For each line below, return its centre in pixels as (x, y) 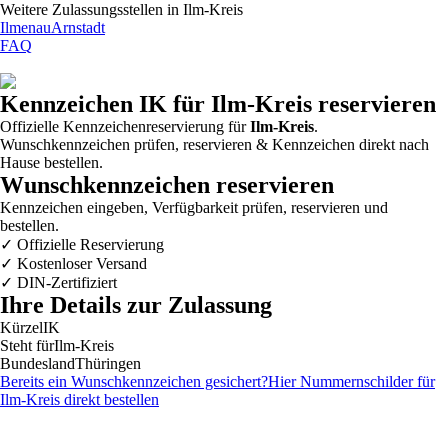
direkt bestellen (109, 400)
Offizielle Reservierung (88, 245)
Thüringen (108, 364)
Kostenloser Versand (80, 264)
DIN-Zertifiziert (65, 283)
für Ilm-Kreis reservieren (301, 104)
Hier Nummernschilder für (351, 382)
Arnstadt (78, 28)
